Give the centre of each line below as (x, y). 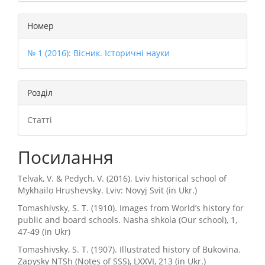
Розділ (40, 93)
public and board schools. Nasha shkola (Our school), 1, (127, 220)
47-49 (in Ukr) (44, 232)
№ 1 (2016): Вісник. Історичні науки (98, 53)
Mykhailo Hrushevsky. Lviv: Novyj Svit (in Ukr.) (107, 190)
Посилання (66, 157)
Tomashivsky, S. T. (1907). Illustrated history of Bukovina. (129, 249)
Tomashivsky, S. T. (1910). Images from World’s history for (131, 208)
